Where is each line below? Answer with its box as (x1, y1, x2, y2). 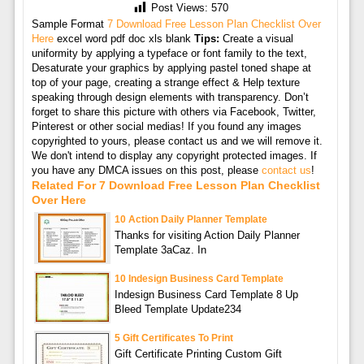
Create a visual (219, 32, 293, 45)
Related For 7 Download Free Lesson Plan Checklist (31, 179, 320, 193)
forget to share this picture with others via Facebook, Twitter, (31, 106, 316, 119)
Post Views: (151, 2, 209, 15)
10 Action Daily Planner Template (114, 214, 267, 226)
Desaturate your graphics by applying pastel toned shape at (31, 62, 311, 75)
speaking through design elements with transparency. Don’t (31, 91, 309, 104)
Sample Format (31, 18, 107, 31)
